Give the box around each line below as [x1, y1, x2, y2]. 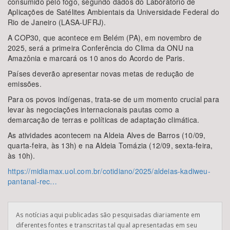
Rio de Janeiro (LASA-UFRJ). [8, 17, 106, 27]
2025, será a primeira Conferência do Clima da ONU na [8, 43, 194, 53]
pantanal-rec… [8, 176, 57, 186]
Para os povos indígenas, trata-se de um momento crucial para [8, 94, 220, 104]
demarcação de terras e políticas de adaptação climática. [8, 114, 200, 125]
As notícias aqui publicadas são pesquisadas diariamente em [16, 210, 201, 219]
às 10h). [8, 150, 35, 161]
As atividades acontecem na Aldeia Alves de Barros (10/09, [8, 130, 206, 140]
